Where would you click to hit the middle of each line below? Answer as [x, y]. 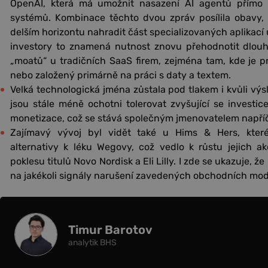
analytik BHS [92, 243]
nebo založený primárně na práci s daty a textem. [121, 75]
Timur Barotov [110, 230]
